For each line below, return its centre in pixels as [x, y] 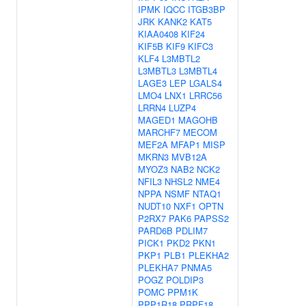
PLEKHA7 [158, 267]
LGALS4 [206, 83]
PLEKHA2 [209, 255]
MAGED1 [157, 120]
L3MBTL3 [157, 71]
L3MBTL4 [198, 71]
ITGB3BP [207, 9]
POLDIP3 [185, 280]
